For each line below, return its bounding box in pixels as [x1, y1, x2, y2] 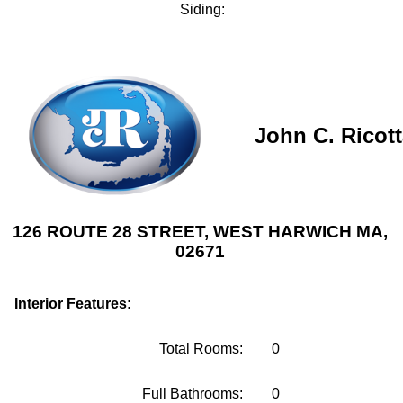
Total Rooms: [159, 341, 243, 356]
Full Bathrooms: [142, 386, 243, 401]
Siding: [180, 2, 225, 17]
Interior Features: [14, 296, 131, 311]
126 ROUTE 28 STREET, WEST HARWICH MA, [13, 221, 388, 241]
